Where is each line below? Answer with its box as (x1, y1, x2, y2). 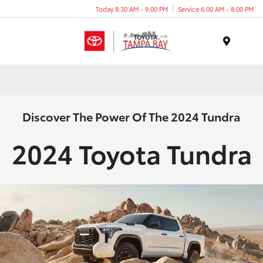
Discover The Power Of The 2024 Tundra (22, 108, 241, 125)
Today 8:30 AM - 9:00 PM (96, 4, 168, 14)
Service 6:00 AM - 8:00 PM (178, 4, 254, 14)
